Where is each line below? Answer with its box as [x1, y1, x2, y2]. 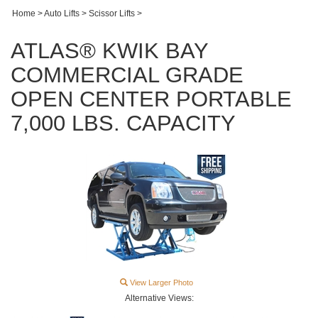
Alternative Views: [124, 293, 194, 303]
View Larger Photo [128, 278, 193, 287]
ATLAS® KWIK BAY [11, 38, 208, 63]
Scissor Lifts [89, 9, 135, 18]
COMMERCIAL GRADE [11, 62, 243, 87]
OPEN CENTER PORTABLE [11, 87, 292, 111]
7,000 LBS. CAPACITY [11, 111, 236, 136]
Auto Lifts [44, 9, 79, 18]
